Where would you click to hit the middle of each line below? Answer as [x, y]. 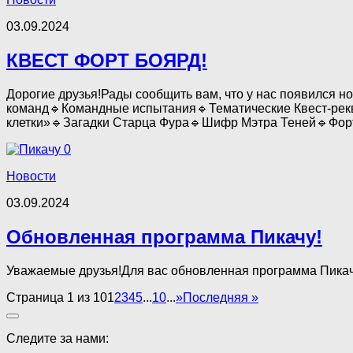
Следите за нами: [58, 338]
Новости [31, 176]
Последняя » [221, 297]
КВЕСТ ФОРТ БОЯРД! [107, 61]
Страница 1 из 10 [57, 297]
